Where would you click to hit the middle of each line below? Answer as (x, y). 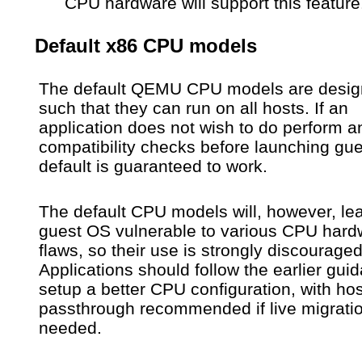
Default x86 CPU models (146, 46)
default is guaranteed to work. (153, 166)
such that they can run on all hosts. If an (194, 108)
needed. (70, 328)
